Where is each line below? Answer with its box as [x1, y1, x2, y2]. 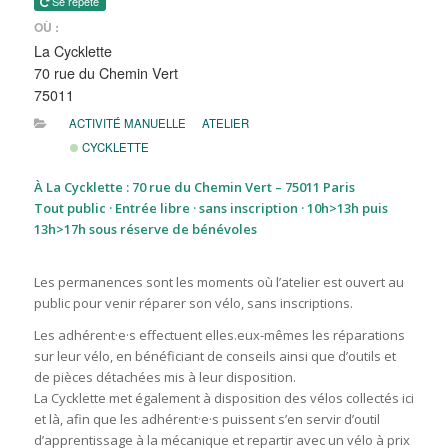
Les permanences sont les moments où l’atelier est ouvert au [33, 272, 404, 291]
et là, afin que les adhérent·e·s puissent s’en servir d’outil [33, 409, 380, 428]
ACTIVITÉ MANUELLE [69, 114, 187, 131]
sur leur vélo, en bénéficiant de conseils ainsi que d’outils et [33, 346, 396, 365]
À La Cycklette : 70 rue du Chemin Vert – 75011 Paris [33, 177, 355, 196]
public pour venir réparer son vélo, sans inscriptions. [33, 293, 353, 312]
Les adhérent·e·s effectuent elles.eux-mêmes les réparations [33, 325, 405, 344]
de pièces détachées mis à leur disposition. [33, 367, 296, 386]
